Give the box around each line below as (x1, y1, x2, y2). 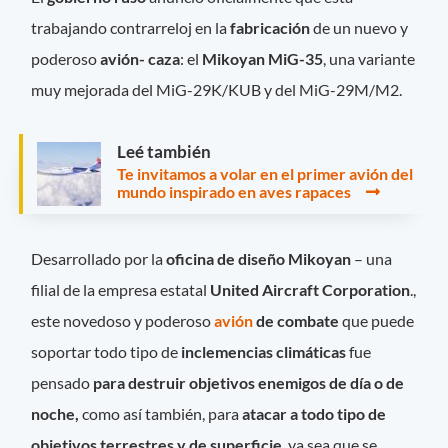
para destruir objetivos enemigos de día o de (93, 373, 405, 393)
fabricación (230, 17, 311, 37)
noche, (31, 404, 80, 424)
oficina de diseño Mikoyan (166, 249, 352, 269)
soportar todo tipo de (31, 342, 182, 362)
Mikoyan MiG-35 (202, 48, 324, 68)
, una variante (323, 48, 416, 68)
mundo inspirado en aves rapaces (117, 181, 363, 201)
